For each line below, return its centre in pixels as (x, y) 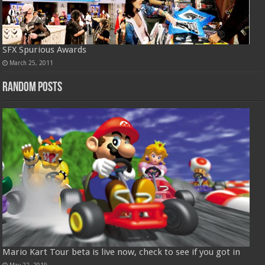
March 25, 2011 (32, 62)
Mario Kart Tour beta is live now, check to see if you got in (122, 252)
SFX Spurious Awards (45, 49)
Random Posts (33, 88)
